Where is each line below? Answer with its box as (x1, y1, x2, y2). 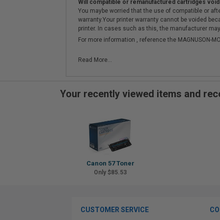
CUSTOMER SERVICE (81, 206, 149, 214)
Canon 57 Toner (86, 160, 135, 167)
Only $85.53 (94, 169, 127, 176)
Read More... (78, 56, 112, 63)
